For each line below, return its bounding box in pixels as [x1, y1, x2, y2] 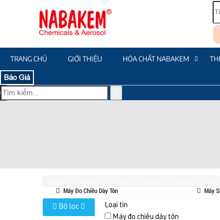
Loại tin [105, 202, 128, 210]
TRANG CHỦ [10, 55, 47, 63]
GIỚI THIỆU [68, 55, 102, 63]
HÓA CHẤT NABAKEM [123, 55, 189, 63]
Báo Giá [4, 73, 30, 82]
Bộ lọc [57, 203, 81, 211]
